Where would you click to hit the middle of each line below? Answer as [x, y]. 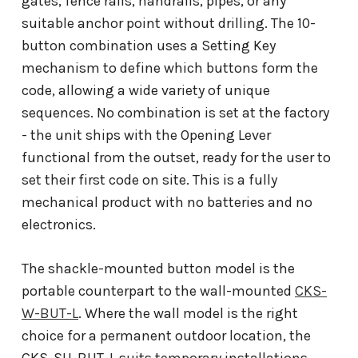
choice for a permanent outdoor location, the [166, 335]
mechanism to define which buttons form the [170, 68]
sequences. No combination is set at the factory [175, 112]
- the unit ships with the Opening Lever [146, 135]
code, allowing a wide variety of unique [146, 90]
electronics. [59, 224]
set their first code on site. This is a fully [149, 179]
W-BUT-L [50, 313]
